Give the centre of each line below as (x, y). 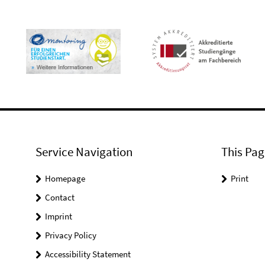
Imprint (59, 216)
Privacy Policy (71, 235)
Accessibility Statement (88, 254)
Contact (60, 198)
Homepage (65, 179)
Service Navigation (84, 152)
